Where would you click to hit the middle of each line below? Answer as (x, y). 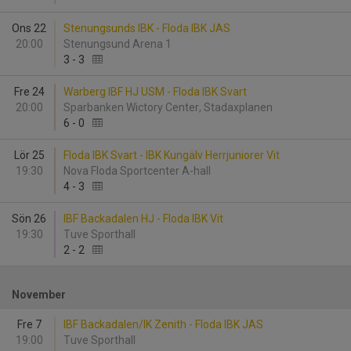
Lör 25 (29, 155)
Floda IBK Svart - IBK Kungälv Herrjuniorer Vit (172, 155)
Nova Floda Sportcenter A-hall (138, 171)
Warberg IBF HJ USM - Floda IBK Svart (155, 92)
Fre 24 (29, 92)
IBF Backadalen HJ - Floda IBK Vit (143, 219)
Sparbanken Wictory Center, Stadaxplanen (169, 107)
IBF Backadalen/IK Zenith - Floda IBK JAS (163, 324)
